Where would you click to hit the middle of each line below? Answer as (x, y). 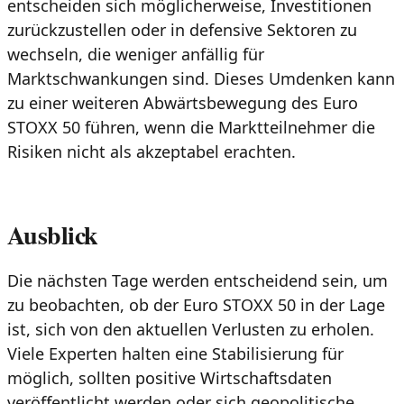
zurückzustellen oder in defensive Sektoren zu (182, 30)
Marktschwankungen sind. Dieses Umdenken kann (201, 79)
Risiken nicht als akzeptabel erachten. (151, 152)
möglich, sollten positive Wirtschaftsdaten (170, 377)
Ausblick (53, 234)
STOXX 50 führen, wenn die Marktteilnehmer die (191, 128)
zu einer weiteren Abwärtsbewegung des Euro (183, 103)
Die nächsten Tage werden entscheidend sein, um (197, 280)
